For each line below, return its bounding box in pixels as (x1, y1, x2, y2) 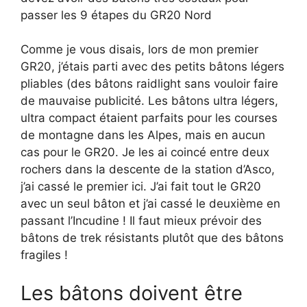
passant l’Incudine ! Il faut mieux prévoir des (21, 214, 262, 228)
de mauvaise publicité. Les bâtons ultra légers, (21, 94, 278, 108)
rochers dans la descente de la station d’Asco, (21, 162, 275, 177)
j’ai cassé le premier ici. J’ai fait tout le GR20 (21, 180, 261, 194)
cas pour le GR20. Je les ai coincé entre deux (21, 145, 269, 160)
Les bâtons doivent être (21, 280, 243, 305)
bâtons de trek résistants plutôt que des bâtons (21, 231, 284, 245)
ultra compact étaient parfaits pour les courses (21, 111, 278, 125)
